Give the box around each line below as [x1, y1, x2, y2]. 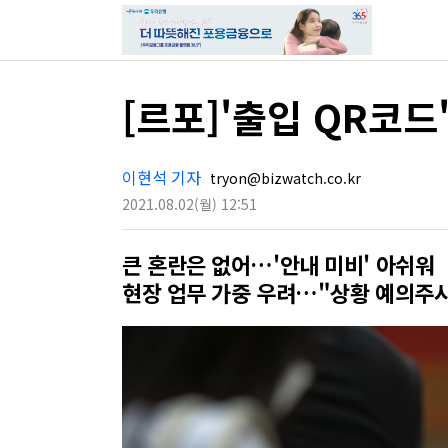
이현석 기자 [122, 165, 201, 189]
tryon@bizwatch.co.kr [206, 168, 361, 188]
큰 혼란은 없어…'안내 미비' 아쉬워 [122, 248, 435, 280]
